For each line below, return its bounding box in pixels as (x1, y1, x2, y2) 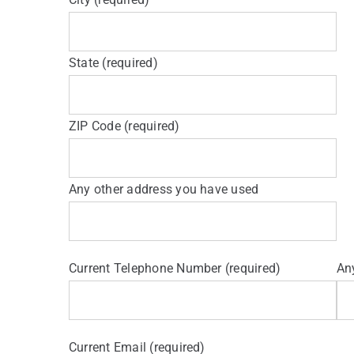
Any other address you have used (68, 181, 259, 197)
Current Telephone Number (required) (68, 260, 281, 276)
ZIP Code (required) (68, 118, 180, 134)
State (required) (68, 55, 158, 70)
